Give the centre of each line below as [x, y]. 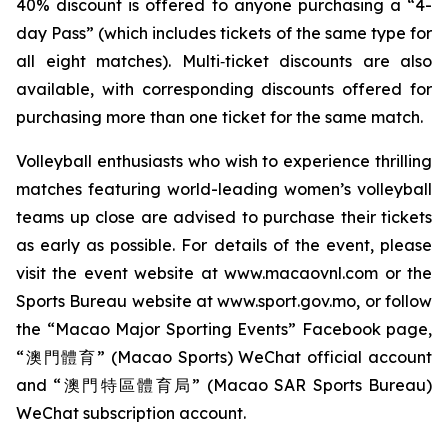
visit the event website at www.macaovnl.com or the [224, 273]
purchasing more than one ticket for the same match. [219, 117]
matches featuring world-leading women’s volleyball [224, 189]
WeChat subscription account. [131, 413]
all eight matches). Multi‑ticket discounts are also [224, 61]
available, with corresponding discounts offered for [224, 89]
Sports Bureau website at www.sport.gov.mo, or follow [224, 301]
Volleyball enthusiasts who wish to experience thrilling [224, 161]
